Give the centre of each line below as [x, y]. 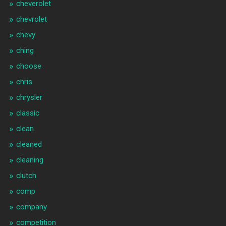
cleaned [29, 145]
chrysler [29, 98]
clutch [26, 176]
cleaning [30, 160]
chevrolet [31, 19]
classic [27, 113]
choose [29, 66]
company [31, 207]
